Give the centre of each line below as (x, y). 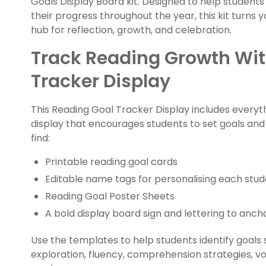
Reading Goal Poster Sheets (110, 196)
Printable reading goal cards (113, 161)
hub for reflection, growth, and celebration (130, 30)
